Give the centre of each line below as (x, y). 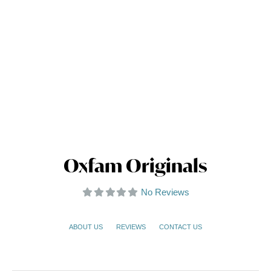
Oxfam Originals (135, 166)
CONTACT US (181, 227)
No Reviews (165, 192)
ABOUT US (86, 227)
